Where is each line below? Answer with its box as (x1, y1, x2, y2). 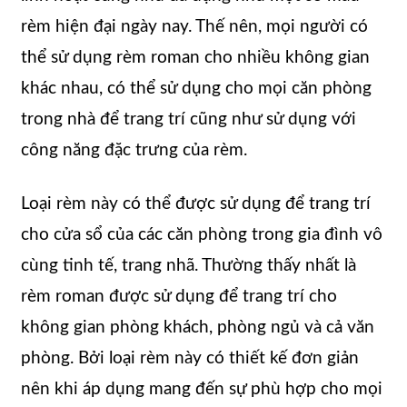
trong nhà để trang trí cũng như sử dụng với (21, 111, 356, 129)
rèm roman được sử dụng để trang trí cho (21, 288, 337, 306)
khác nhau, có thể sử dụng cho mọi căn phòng (21, 80, 372, 98)
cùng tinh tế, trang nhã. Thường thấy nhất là (21, 257, 356, 275)
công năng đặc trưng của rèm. (21, 142, 247, 160)
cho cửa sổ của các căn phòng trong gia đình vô (21, 226, 382, 244)
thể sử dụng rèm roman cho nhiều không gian (21, 49, 370, 67)
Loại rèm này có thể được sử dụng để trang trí (21, 195, 371, 213)
